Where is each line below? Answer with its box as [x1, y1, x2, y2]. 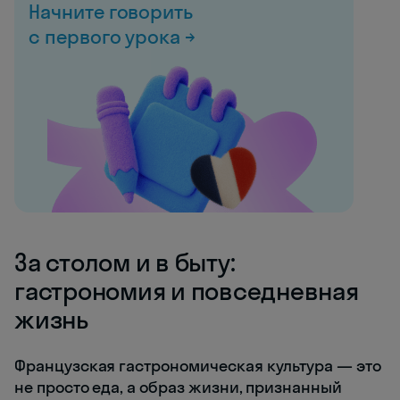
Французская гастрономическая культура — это [14, 355, 381, 377]
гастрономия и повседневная [14, 275, 359, 307]
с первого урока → [29, 24, 196, 50]
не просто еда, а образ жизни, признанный [14, 377, 343, 398]
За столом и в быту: [14, 246, 235, 279]
